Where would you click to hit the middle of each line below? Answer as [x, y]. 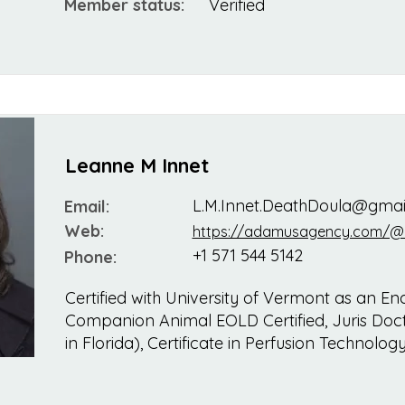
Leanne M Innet [137, 166]
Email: [86, 207]
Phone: [90, 258]
